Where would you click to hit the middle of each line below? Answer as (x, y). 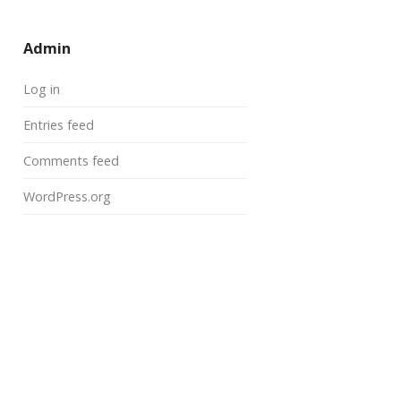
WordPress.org (67, 196)
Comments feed (71, 161)
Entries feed (59, 125)
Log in (42, 89)
